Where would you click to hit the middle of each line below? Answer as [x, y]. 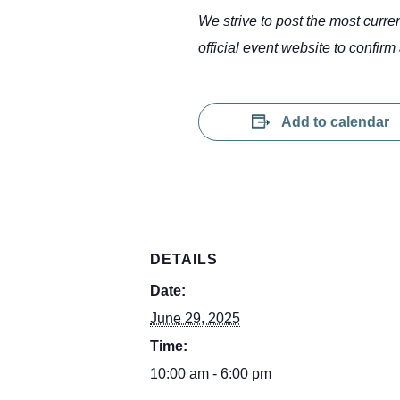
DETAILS [184, 259]
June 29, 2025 [195, 318]
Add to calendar [335, 121]
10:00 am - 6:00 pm [211, 373]
